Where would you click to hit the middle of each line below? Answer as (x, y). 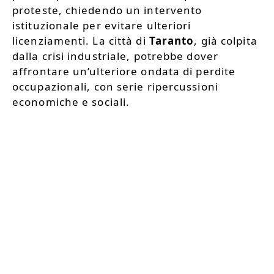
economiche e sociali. (71, 102)
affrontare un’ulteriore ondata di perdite (124, 71)
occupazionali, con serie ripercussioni (115, 86)
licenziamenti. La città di (81, 40)
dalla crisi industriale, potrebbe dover (115, 56)
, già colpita (226, 40)
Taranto (172, 40)
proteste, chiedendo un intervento (107, 10)
